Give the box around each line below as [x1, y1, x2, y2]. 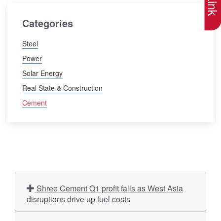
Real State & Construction [22, 83, 103, 93]
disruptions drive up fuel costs [27, 193, 130, 205]
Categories [22, 16, 73, 30]
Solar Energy [22, 68, 63, 78]
